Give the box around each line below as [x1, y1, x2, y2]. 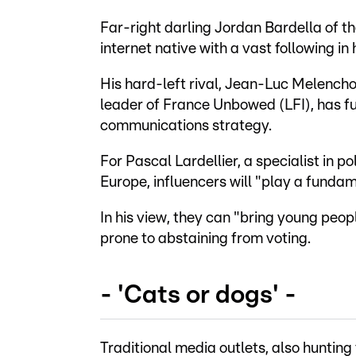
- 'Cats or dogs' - [100, 281, 296, 308]
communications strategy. [100, 118, 272, 133]
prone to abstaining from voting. [100, 231, 311, 246]
